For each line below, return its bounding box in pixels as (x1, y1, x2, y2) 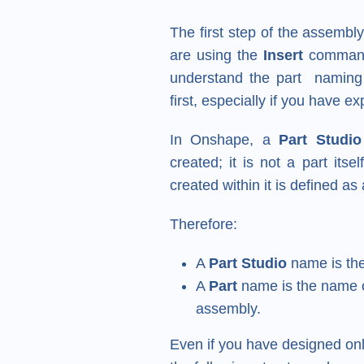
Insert (262, 46, 303, 63)
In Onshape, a (170, 131, 279, 148)
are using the (170, 46, 263, 63)
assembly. (196, 300, 261, 317)
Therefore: (170, 215, 237, 232)
